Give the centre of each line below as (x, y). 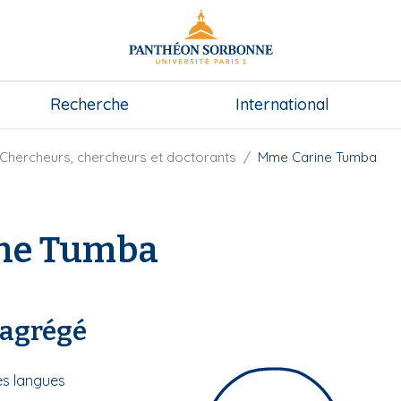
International (282, 104)
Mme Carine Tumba (317, 157)
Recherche (90, 104)
